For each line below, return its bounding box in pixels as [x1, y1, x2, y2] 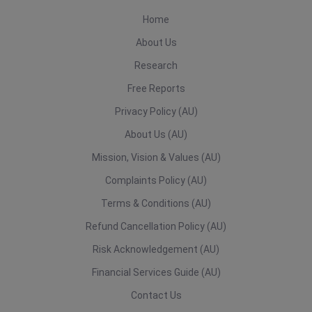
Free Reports [127, 83, 185, 94]
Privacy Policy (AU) [114, 106, 198, 117]
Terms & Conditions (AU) [101, 198, 211, 209]
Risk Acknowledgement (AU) [93, 244, 219, 255]
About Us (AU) [125, 129, 187, 140]
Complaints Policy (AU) [105, 175, 207, 186]
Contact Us [130, 290, 182, 301]
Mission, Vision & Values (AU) [91, 152, 221, 163]
